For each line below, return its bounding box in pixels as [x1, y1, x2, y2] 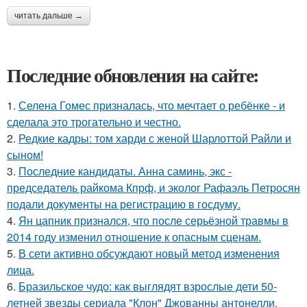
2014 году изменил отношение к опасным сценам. [7, 229, 261, 245]
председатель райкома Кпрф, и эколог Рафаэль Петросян [7, 180, 300, 195]
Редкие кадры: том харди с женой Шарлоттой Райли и [19, 130, 291, 146]
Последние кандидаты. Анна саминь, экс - [19, 163, 232, 179]
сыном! [7, 147, 43, 162]
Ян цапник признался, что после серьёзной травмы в [19, 212, 288, 228]
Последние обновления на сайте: [7, 61, 259, 89]
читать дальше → [14, 11, 83, 21]
